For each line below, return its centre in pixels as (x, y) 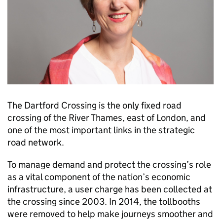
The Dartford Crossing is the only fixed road (94, 105)
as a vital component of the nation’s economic (99, 177)
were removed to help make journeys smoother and (110, 214)
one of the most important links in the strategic (101, 130)
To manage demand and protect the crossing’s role (109, 165)
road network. (36, 142)
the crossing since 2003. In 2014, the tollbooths (104, 202)
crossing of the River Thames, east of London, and (107, 118)
